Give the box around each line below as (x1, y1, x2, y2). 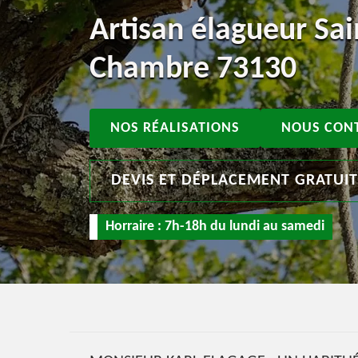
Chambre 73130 (89, 54, 296, 86)
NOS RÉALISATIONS (110, 121, 240, 136)
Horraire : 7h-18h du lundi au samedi (105, 219, 324, 234)
